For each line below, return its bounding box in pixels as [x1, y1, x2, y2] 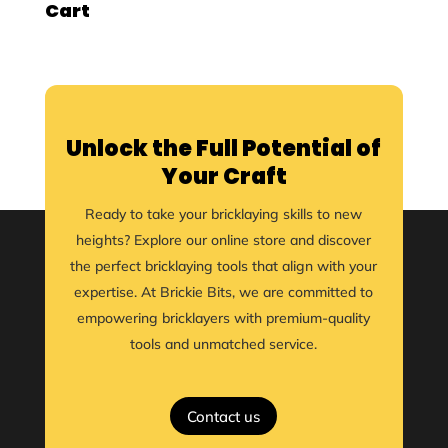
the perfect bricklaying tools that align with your [70, 257, 378, 275]
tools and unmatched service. [130, 335, 318, 353]
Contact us [187, 406, 261, 426]
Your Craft [160, 161, 287, 192]
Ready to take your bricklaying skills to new [85, 205, 363, 223]
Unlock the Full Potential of [66, 133, 382, 164]
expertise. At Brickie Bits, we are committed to [74, 283, 374, 301]
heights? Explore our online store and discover [76, 231, 372, 249]
